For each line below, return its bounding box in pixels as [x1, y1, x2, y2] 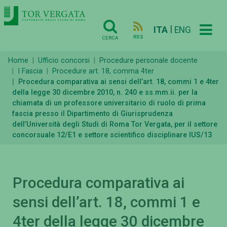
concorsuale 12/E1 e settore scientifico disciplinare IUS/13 [12, 131, 212, 140]
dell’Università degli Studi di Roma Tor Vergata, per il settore [12, 120, 217, 129]
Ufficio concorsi [38, 56, 90, 65]
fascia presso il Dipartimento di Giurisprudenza [12, 109, 173, 119]
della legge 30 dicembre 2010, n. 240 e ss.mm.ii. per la [12, 88, 198, 97]
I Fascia [18, 67, 43, 76]
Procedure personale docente [99, 56, 198, 65]
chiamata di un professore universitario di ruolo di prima [12, 99, 206, 108]
